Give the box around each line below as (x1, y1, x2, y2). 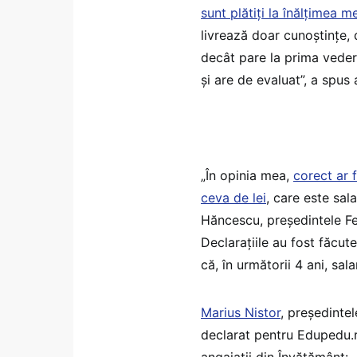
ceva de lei (201, 189, 266, 206)
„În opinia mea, (201, 167, 293, 183)
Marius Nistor (201, 304, 280, 320)
